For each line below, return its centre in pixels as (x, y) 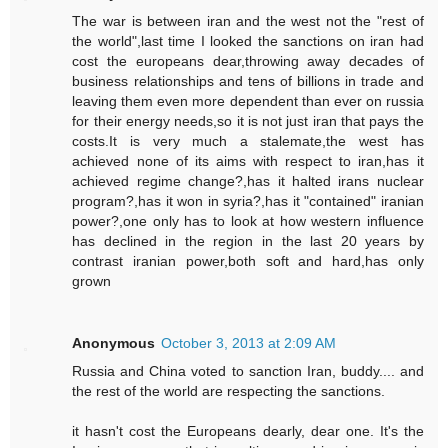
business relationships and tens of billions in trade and (248, 80)
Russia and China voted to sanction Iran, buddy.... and (248, 370)
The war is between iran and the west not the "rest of (248, 20)
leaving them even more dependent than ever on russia (248, 100)
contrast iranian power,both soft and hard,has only (248, 260)
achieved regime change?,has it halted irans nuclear (248, 180)
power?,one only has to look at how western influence (248, 220)
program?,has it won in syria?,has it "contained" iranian (248, 200)
